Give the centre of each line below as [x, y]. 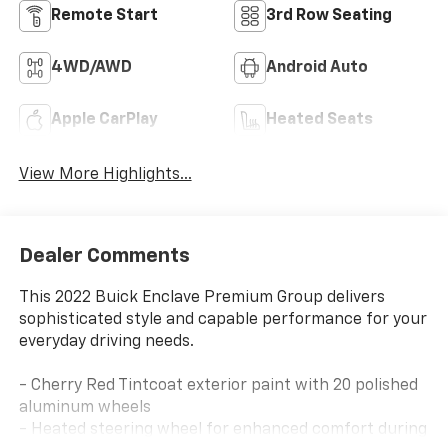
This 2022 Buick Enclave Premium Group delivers [201, 298]
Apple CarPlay [104, 119]
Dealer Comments [104, 256]
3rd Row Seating [329, 15]
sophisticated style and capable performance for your [222, 320]
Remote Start [104, 15]
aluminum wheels [84, 408]
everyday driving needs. [106, 342]
